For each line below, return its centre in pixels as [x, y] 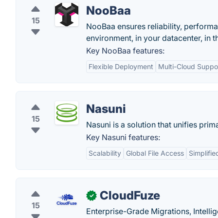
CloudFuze [130, 195]
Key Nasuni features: [123, 137]
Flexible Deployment [121, 66]
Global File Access [155, 153]
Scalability [105, 153]
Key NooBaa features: [125, 51]
